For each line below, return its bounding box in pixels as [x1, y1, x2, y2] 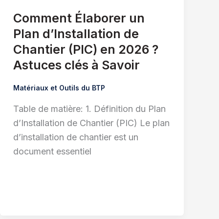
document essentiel [13, 146, 91, 156]
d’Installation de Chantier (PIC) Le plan [13, 117, 170, 128]
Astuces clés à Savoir [13, 58, 140, 73]
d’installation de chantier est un [13, 131, 138, 142]
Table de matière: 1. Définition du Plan [13, 103, 166, 114]
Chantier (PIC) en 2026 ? [13, 42, 158, 57]
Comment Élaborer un [13, 11, 145, 26]
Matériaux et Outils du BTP [13, 84, 105, 92]
